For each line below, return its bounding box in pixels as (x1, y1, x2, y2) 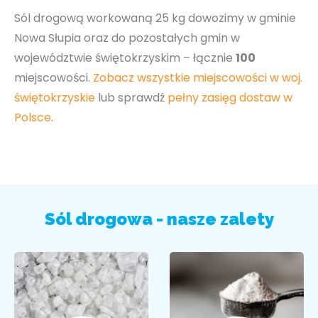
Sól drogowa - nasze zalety (44, 209, 274, 229)
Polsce (14, 109, 51, 126)
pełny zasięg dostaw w (168, 89, 292, 106)
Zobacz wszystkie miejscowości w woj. (93, 70, 302, 86)
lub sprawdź (95, 89, 168, 106)
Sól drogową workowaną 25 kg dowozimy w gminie (14, 10, 296, 26)
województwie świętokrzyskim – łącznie (14, 50, 236, 66)
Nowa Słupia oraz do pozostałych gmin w (14, 30, 240, 46)
